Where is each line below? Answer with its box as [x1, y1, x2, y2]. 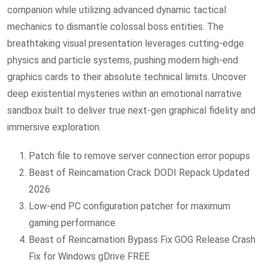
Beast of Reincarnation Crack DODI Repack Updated [29, 167, 249, 178]
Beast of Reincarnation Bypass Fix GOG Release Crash [29, 234, 255, 245]
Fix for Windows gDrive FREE [29, 251, 150, 262]
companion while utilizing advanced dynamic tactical [7, 4, 226, 16]
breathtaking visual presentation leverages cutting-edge [7, 38, 244, 49]
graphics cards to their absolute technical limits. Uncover [7, 71, 246, 83]
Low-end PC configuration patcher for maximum [29, 200, 230, 212]
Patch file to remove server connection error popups [29, 150, 250, 162]
